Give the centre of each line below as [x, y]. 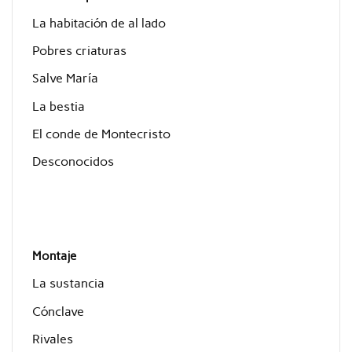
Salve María [65, 79]
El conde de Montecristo [101, 134]
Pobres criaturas [79, 50]
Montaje [54, 257]
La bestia [58, 106]
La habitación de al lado [99, 23]
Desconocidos [73, 162]
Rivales [52, 339]
